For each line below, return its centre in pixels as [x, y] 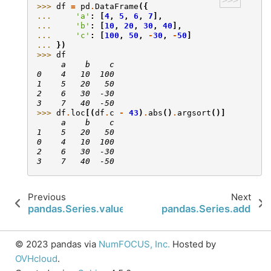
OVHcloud [36, 259]
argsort [194, 113]
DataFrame [117, 7]
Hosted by [193, 244]
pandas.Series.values [80, 209]
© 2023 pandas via [57, 244]
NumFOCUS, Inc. [134, 244]
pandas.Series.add [206, 209]
